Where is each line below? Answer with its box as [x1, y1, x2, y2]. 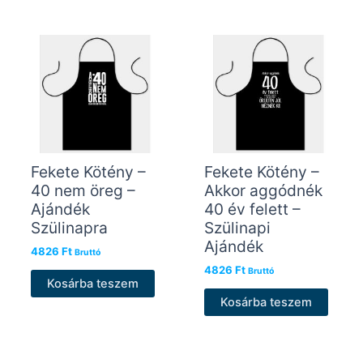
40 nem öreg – [30, 180, 135, 200]
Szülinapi [203, 217, 271, 237]
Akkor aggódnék [203, 180, 322, 200]
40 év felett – [203, 199, 301, 219]
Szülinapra [30, 217, 108, 237]
